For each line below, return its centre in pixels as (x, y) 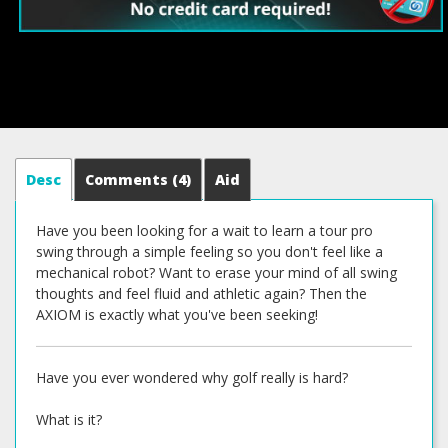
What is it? (69, 419)
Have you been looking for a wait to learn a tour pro (204, 230)
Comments (128, 179)
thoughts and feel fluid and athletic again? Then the (201, 293)
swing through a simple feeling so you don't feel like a (209, 251)
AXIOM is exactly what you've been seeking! (177, 314)
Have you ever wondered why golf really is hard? (192, 377)
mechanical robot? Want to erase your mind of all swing (216, 272)
